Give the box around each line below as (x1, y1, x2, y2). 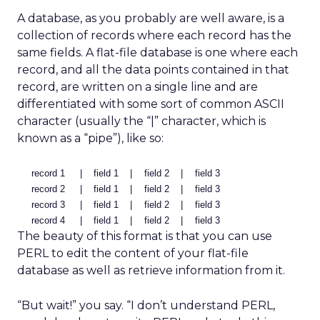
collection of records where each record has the (17, 29, 291, 42)
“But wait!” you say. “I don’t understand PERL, (17, 299, 275, 312)
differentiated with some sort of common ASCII (17, 97, 284, 111)
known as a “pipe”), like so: (17, 131, 164, 145)
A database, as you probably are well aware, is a (17, 11, 284, 25)
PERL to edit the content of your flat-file (17, 246, 249, 260)
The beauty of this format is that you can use (17, 229, 272, 243)
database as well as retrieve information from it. (17, 264, 285, 277)
